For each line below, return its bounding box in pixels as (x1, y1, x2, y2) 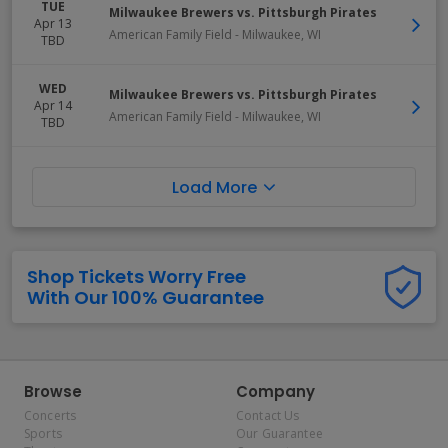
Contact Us (236, 407, 300, 424)
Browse (24, 381, 82, 402)
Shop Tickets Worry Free (27, 264, 246, 289)
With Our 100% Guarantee (27, 285, 264, 310)
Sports (24, 425, 62, 442)
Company (236, 381, 315, 402)
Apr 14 (34, 97, 72, 114)
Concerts (24, 407, 77, 424)
